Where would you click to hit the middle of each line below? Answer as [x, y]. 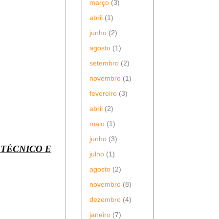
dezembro [105, 199]
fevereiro [103, 93]
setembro [104, 63]
